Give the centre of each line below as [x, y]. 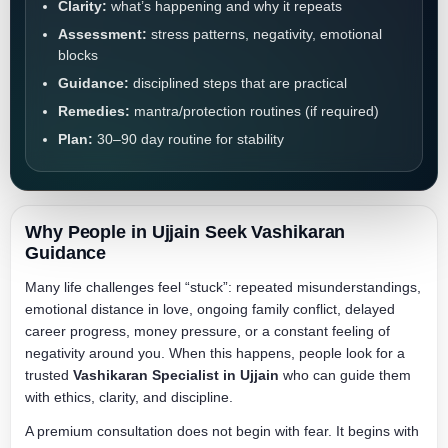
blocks [78, 55]
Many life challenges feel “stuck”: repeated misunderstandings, [223, 287]
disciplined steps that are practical [238, 83]
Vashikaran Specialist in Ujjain [176, 375]
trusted [49, 375]
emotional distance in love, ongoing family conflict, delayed [210, 309]
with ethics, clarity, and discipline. [129, 397]
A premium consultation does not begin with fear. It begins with [222, 431]
